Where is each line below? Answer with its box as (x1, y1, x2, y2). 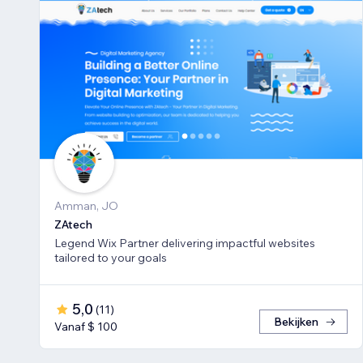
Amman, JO (54, 199, 118, 214)
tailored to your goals (54, 250, 167, 266)
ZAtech (54, 217, 92, 233)
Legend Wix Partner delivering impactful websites (54, 236, 315, 251)
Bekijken (274, 314, 318, 330)
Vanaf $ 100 (54, 319, 117, 335)
